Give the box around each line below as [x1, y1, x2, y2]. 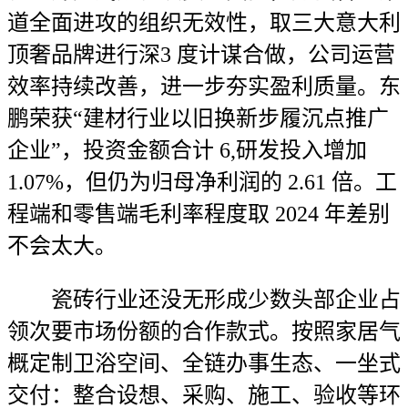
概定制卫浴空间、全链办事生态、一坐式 [7, 352, 401, 375]
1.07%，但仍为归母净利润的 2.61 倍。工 [7, 170, 397, 194]
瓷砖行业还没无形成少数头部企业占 [7, 288, 401, 311]
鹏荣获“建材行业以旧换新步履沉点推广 [7, 107, 389, 130]
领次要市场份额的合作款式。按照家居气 [7, 320, 401, 343]
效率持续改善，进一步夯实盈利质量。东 [7, 75, 401, 98]
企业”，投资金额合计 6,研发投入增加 [7, 138, 367, 162]
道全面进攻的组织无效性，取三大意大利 [7, 11, 401, 35]
